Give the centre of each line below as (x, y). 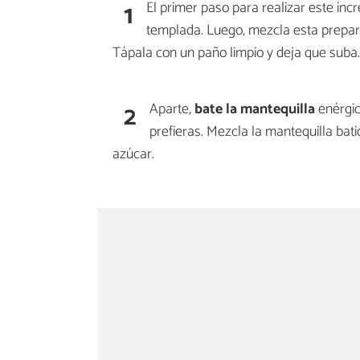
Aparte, (172, 109)
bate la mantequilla (255, 109)
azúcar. (133, 154)
